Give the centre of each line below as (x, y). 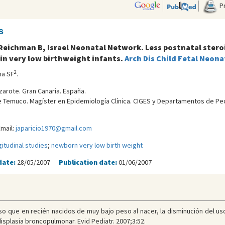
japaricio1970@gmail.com (53, 128)
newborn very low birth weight (97, 145)
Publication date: (88, 162)
